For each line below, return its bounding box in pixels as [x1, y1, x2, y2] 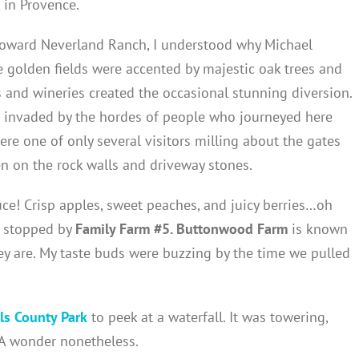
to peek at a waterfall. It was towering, [87, 307, 328, 326]
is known [292, 219, 348, 238]
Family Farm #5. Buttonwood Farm [75, 219, 292, 238]
